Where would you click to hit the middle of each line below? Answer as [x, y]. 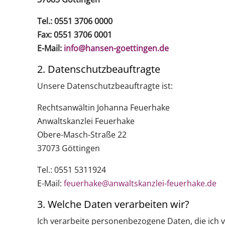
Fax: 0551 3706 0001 [74, 34]
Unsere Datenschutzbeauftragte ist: [105, 86]
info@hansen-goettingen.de [116, 48]
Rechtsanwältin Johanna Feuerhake [103, 107]
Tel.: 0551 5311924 [71, 170]
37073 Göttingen [68, 148]
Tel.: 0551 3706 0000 [75, 21]
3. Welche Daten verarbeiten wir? [113, 204]
